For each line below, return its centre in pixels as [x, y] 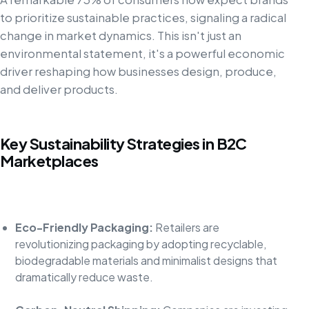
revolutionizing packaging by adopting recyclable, [140, 244]
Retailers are [186, 228]
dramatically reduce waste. [84, 277]
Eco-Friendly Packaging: [84, 228]
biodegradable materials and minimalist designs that [146, 261]
